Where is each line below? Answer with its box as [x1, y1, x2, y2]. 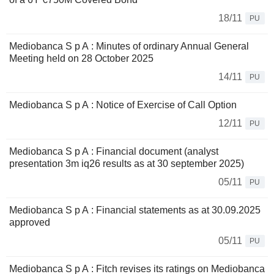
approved [9, 217, 50, 228]
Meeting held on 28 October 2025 [9, 53, 154, 64]
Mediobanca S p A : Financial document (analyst [9, 146, 218, 157]
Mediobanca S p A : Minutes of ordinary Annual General [9, 41, 249, 52]
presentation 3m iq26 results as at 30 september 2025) [9, 158, 244, 169]
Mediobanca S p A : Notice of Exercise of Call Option [9, 100, 237, 111]
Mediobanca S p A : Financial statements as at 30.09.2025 [9, 205, 261, 216]
